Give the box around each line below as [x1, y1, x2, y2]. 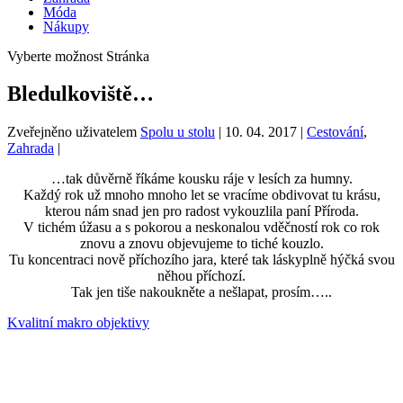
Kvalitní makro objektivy [7, 315, 149, 331]
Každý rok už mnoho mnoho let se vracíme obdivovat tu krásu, [22, 187, 381, 203]
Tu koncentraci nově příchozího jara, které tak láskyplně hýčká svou [8, 252, 395, 268]
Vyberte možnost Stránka [7, 48, 149, 64]
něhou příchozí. [157, 268, 246, 284]
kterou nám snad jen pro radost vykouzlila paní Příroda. [44, 203, 359, 219]
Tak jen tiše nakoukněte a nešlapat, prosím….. [71, 284, 332, 300]
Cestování [307, 124, 363, 140]
